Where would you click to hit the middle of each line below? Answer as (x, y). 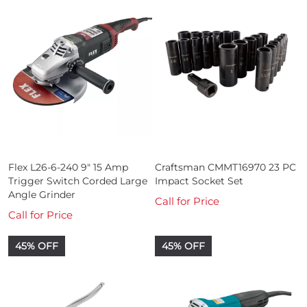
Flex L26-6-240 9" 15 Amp (68, 167)
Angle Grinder (42, 194)
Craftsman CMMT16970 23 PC (225, 167)
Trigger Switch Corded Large (78, 181)
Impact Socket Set (199, 181)
